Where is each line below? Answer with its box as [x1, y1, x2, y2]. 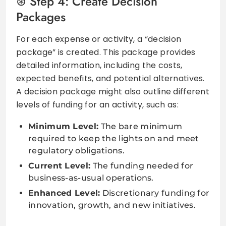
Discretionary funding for [100, 188, 210, 198]
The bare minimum [98, 121, 183, 131]
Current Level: [28, 160, 91, 171]
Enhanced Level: [28, 188, 100, 198]
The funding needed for [90, 160, 194, 171]
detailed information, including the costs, [16, 59, 183, 71]
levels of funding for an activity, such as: [16, 98, 179, 110]
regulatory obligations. [28, 145, 125, 155]
